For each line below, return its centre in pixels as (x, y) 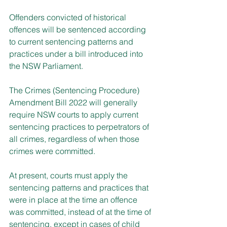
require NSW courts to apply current (75, 114)
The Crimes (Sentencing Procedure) (75, 90)
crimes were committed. (52, 151)
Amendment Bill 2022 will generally (74, 102)
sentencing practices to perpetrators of (80, 126)
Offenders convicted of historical (69, 17)
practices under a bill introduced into (77, 53)
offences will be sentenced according (79, 29)
